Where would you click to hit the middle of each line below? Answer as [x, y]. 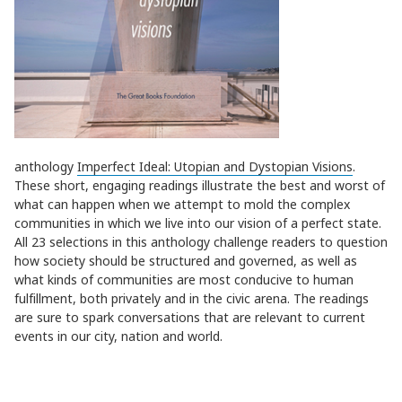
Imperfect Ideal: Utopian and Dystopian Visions [215, 166]
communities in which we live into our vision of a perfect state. [198, 223]
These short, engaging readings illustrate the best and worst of [200, 185]
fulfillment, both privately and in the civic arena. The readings [192, 298]
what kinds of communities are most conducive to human [184, 279]
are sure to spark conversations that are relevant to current [190, 317]
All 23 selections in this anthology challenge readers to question [201, 241]
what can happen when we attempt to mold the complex [182, 204]
